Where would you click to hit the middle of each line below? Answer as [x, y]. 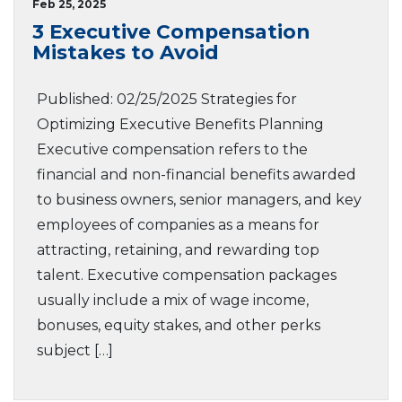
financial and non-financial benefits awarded [197, 175]
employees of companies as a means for [178, 225]
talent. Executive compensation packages [187, 275]
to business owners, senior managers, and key [199, 200]
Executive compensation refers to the [172, 149]
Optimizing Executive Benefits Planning [180, 124]
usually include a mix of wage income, [173, 300]
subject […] [75, 350]
